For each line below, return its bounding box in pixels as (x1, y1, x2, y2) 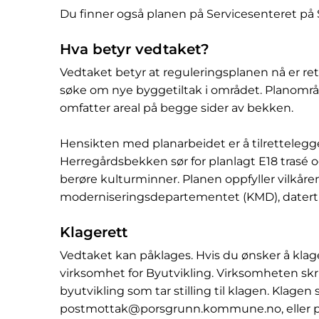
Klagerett (60, 223, 127, 241)
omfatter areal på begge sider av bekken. (60, 100, 293, 115)
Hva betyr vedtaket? (60, 40, 209, 58)
